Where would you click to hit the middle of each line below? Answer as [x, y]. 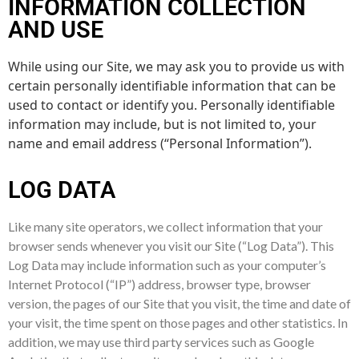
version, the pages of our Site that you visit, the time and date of [179, 303]
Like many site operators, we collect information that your [165, 226]
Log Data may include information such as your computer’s [167, 264]
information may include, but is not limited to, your [162, 124]
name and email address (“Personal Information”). [160, 143]
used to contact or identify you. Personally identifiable [171, 105]
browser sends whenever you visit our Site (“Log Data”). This [171, 245]
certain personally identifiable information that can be [172, 85]
